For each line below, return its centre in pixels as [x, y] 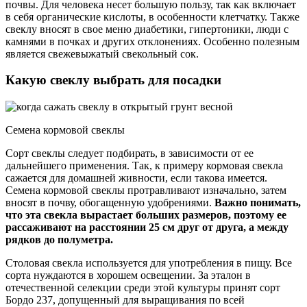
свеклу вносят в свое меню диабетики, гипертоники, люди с [147, 29]
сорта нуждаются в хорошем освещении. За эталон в [128, 275]
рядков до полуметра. [59, 240]
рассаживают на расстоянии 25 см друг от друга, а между [147, 228]
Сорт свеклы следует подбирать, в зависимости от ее [130, 153]
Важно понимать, [258, 203]
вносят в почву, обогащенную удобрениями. [110, 203]
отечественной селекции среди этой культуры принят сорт [143, 288]
